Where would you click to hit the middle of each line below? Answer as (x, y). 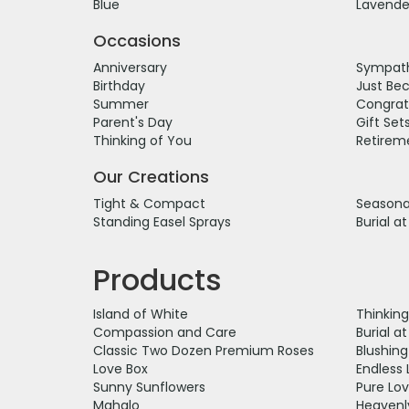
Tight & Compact (149, 203)
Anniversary (130, 67)
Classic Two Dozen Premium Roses (204, 350)
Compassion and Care (165, 332)
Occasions (137, 40)
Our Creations (151, 176)
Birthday (119, 85)
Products (157, 279)
